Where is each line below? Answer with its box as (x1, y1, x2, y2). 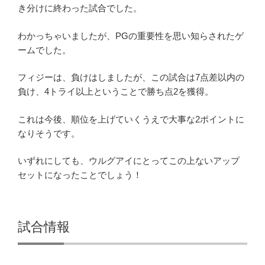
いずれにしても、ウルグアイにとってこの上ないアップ (18, 156, 240, 166)
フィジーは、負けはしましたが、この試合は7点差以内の (18, 72, 244, 83)
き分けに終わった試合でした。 (18, 3, 142, 14)
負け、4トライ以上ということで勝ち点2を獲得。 (18, 86, 214, 97)
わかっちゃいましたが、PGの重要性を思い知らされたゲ (18, 30, 244, 41)
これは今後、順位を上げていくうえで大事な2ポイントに (18, 114, 244, 124)
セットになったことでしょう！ (18, 170, 142, 180)
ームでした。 (18, 44, 71, 55)
